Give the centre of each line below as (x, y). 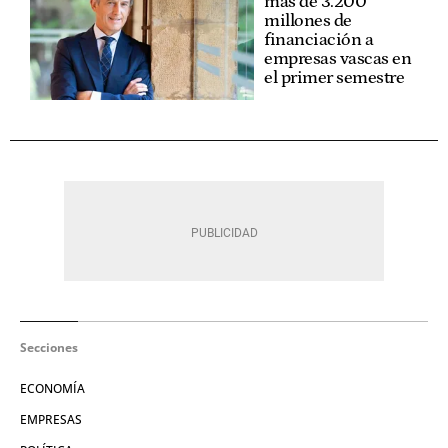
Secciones (49, 347)
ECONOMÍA (52, 388)
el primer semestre (334, 78)
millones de (308, 21)
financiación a (318, 40)
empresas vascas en (337, 59)
